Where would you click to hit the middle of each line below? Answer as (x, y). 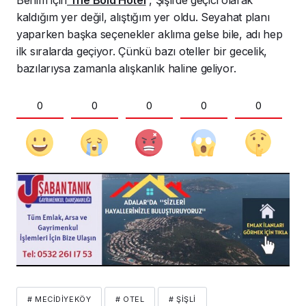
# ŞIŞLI (182, 299)
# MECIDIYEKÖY (59, 299)
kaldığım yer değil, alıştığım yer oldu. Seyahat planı (143, 17)
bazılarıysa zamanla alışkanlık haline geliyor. (126, 68)
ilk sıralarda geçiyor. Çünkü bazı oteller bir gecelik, (142, 51)
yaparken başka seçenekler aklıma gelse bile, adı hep (150, 34)
